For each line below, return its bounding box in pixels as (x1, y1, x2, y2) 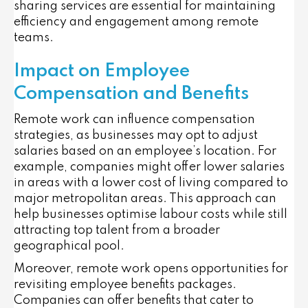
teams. (14, 31, 54, 44)
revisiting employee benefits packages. (14, 278, 236, 291)
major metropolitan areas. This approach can (14, 192, 276, 205)
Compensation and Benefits (14, 84, 249, 103)
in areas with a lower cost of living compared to (14, 176, 288, 189)
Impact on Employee (14, 61, 190, 80)
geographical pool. (14, 239, 124, 252)
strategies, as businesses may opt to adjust (14, 129, 258, 142)
